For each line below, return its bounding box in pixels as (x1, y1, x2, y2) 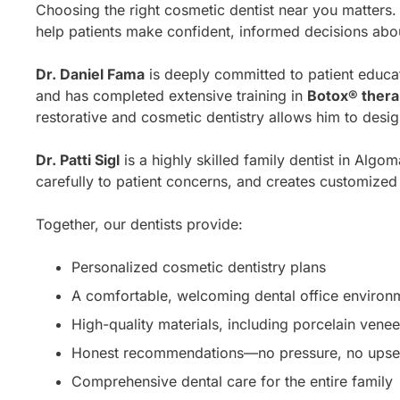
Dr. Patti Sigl (36, 151, 120, 170)
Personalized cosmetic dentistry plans (71, 258, 326, 277)
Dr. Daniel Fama (36, 65, 145, 84)
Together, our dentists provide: (36, 215, 243, 234)
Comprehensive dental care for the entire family (71, 372, 393, 391)
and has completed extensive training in (36, 87, 307, 105)
